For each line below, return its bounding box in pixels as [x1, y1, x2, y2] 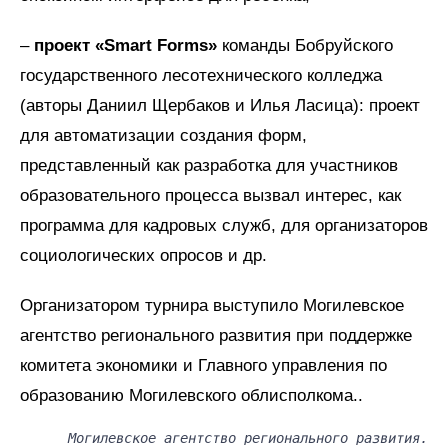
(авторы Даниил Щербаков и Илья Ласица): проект [20, 95, 420, 115]
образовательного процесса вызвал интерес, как [20, 185, 401, 205]
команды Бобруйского [217, 35, 393, 55]
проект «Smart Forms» [34, 35, 217, 55]
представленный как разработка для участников [20, 155, 398, 175]
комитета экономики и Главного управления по [20, 355, 387, 375]
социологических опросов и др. [20, 245, 267, 265]
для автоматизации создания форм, [20, 125, 307, 145]
